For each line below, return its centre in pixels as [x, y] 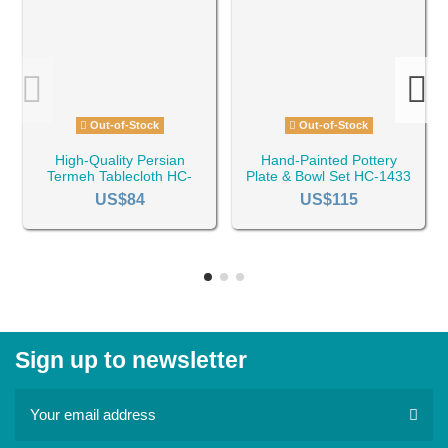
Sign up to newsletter [131, 361]
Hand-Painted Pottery [328, 160]
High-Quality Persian [119, 160]
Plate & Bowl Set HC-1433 [328, 176]
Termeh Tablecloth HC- [119, 176]
